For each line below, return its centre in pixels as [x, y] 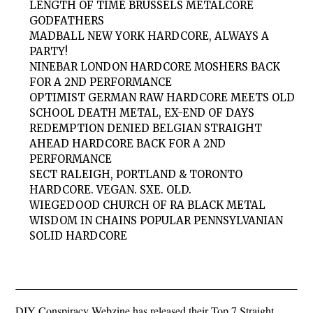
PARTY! [49, 52]
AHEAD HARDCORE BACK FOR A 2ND [128, 144]
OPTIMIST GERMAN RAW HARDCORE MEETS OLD [162, 98]
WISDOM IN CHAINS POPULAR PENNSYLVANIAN [156, 221]
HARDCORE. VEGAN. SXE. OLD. [111, 190]
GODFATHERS [67, 21]
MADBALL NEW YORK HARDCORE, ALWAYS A [150, 36]
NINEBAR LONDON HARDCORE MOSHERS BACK [155, 67]
